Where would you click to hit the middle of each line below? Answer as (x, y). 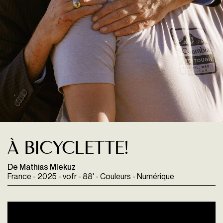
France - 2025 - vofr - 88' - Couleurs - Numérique (91, 176)
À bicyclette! (68, 150)
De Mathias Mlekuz (42, 167)
